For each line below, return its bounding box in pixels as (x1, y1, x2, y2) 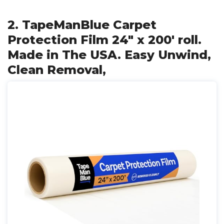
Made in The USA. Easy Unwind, (7, 47, 211, 62)
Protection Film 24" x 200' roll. (7, 32, 201, 47)
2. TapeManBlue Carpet (7, 17, 156, 32)
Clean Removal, (7, 62, 106, 77)
